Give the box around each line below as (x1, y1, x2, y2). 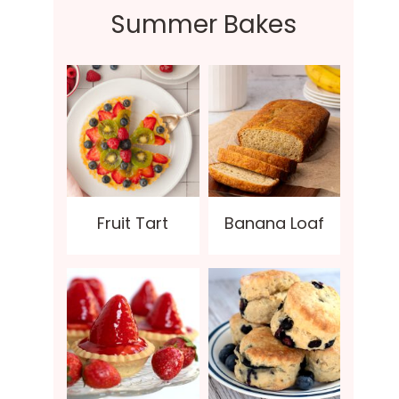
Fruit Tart (97, 212, 169, 235)
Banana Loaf (224, 212, 324, 235)
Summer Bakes (110, 6, 297, 42)
